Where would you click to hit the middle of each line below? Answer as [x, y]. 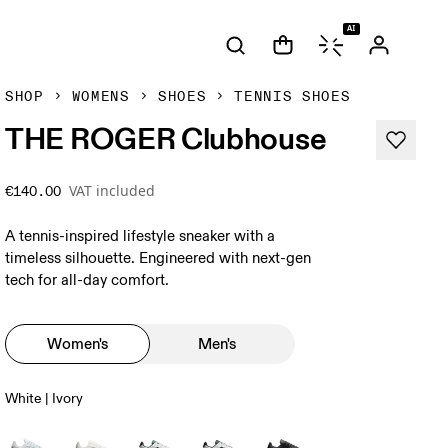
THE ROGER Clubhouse [166, 138]
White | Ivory [44, 398]
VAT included [112, 190]
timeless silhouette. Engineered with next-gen [158, 258]
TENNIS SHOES [292, 96]
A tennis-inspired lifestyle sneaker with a [140, 236]
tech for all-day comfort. [87, 280]
